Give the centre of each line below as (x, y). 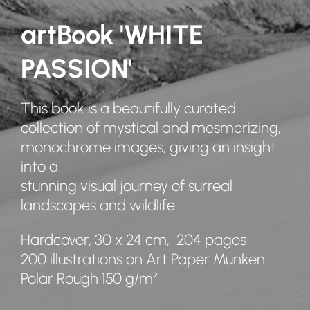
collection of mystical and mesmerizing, (151, 127)
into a (39, 166)
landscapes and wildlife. (99, 204)
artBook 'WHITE (112, 33)
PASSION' (76, 67)
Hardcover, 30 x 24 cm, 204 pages (134, 239)
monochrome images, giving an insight (148, 146)
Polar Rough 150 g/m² (89, 278)
